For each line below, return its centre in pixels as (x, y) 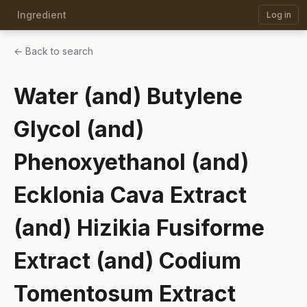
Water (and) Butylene (128, 96)
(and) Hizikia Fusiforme (139, 228)
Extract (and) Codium (127, 261)
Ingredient (41, 15)
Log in (279, 14)
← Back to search (53, 51)
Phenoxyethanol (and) (131, 162)
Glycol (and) (79, 129)
